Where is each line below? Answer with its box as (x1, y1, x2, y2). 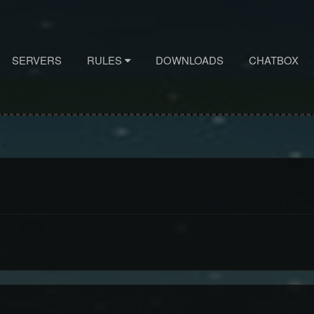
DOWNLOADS (155, 53, 224, 67)
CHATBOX (248, 53, 299, 67)
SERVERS (11, 53, 62, 67)
